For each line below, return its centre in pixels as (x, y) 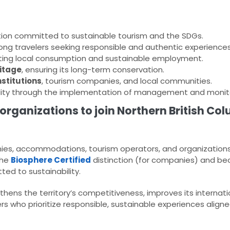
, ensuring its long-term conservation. (93, 70)
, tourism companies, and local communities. (127, 81)
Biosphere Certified (51, 160)
